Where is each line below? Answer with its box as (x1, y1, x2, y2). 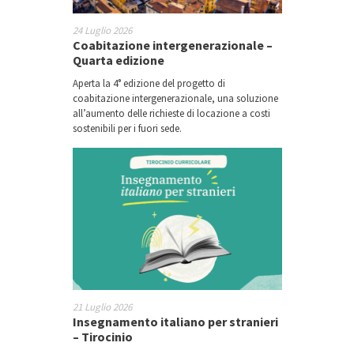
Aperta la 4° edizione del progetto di (72, 77, 225, 91)
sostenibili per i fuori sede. (72, 122, 182, 136)
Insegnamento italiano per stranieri (72, 314, 278, 330)
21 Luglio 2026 (72, 300, 132, 314)
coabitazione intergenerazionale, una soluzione (72, 92, 278, 106)
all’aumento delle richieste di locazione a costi (72, 107, 270, 121)
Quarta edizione (72, 52, 164, 69)
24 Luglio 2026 (72, 24, 132, 38)
